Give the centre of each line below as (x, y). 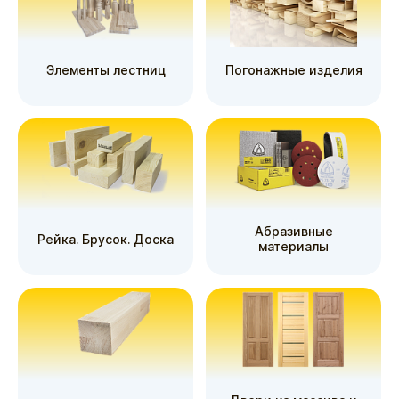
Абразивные (293, 231)
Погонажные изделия (293, 69)
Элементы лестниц (106, 69)
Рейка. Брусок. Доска (106, 239)
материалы (293, 246)
